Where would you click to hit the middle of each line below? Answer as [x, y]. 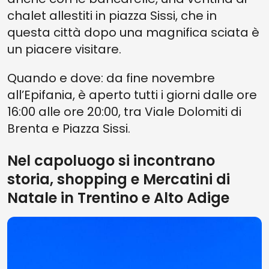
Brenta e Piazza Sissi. [69, 128]
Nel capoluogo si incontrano [111, 161]
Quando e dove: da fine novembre [111, 78]
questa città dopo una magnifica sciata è [133, 32]
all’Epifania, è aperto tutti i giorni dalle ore [132, 95]
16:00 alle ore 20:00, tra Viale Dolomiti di [124, 112]
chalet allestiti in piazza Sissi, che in [112, 16]
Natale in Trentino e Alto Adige [118, 198]
